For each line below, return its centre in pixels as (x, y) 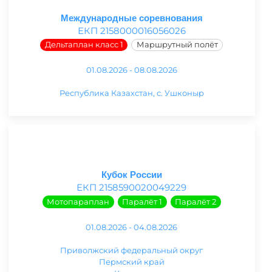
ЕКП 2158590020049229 (132, 188)
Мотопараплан (78, 202)
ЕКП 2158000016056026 (131, 30)
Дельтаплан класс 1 (84, 45)
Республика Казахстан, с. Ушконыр (131, 93)
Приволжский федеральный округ (132, 250)
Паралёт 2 (196, 202)
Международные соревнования (131, 18)
